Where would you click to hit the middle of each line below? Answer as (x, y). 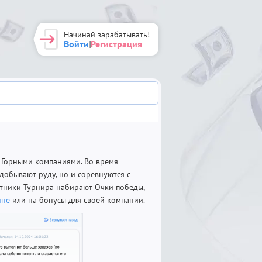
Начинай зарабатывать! (107, 35)
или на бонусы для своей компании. (77, 200)
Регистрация (116, 44)
